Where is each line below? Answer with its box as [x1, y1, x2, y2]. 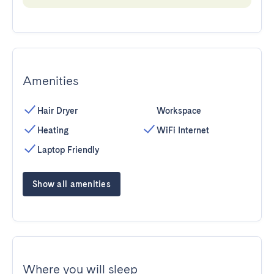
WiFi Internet [157, 125, 209, 135]
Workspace [157, 106, 201, 116]
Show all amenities [32, 179, 111, 189]
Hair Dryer [37, 106, 78, 116]
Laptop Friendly [37, 145, 99, 155]
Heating [37, 125, 68, 135]
